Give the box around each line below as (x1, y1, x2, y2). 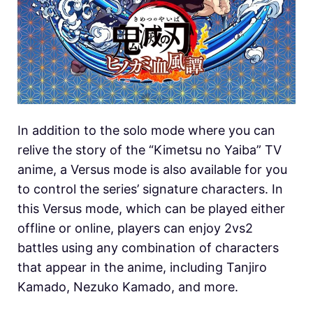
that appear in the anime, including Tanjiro (17, 259, 267, 275)
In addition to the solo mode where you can (17, 122, 275, 138)
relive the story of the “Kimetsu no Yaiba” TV (17, 142, 282, 157)
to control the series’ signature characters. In (17, 181, 283, 196)
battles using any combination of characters (17, 240, 279, 255)
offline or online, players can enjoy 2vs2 (17, 220, 253, 235)
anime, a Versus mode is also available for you (17, 161, 287, 177)
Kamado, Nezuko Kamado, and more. (17, 279, 238, 294)
